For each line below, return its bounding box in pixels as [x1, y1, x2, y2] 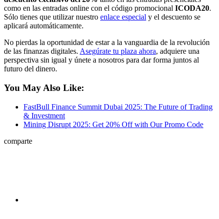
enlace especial [100, 13, 146, 22]
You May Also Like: [4, 82, 84, 93]
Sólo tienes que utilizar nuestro [4, 13, 100, 22]
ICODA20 [175, 4, 209, 13]
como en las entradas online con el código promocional [4, 4, 175, 13]
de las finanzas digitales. [4, 47, 80, 56]
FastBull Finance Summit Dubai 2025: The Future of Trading [23, 102, 213, 111]
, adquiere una [156, 47, 199, 56]
